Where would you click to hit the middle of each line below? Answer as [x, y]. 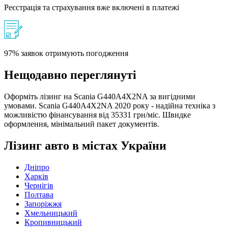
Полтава [39, 194]
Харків [36, 176]
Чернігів [39, 185]
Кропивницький [53, 222]
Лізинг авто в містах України [85, 146]
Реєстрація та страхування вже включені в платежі [92, 8]
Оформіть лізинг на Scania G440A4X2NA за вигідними [100, 97]
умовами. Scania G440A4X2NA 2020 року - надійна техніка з [110, 106]
